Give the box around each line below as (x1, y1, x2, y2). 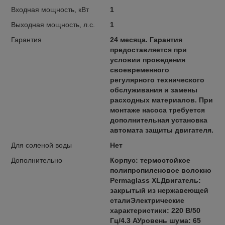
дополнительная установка (109, 116, 207, 125)
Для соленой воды (11, 141, 72, 150)
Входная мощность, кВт (11, 6, 89, 14)
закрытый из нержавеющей (109, 186, 208, 195)
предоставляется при (109, 46, 187, 54)
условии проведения (109, 56, 185, 64)
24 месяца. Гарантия (109, 36, 182, 44)
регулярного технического (109, 76, 204, 84)
